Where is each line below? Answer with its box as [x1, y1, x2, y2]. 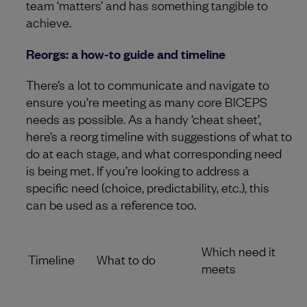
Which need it [201, 242, 275, 259]
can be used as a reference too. [26, 195, 196, 212]
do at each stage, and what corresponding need [26, 144, 282, 161]
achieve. [26, 13, 71, 30]
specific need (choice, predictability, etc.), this [26, 178, 269, 195]
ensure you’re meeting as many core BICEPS [26, 93, 267, 110]
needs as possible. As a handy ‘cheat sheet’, [26, 110, 261, 127]
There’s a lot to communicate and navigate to [26, 75, 269, 93]
